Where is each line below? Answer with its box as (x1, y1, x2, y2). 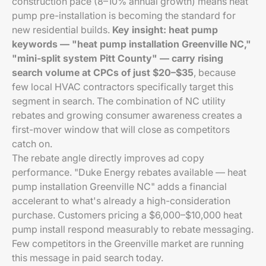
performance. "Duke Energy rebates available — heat (12, 166, 246, 178)
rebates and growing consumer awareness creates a (12, 109, 242, 121)
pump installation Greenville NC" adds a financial (12, 180, 227, 192)
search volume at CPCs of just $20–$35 (12, 66, 194, 78)
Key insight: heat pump (112, 24, 218, 36)
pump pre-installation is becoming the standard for (12, 9, 236, 21)
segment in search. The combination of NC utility (12, 95, 226, 107)
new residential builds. (12, 24, 112, 36)
